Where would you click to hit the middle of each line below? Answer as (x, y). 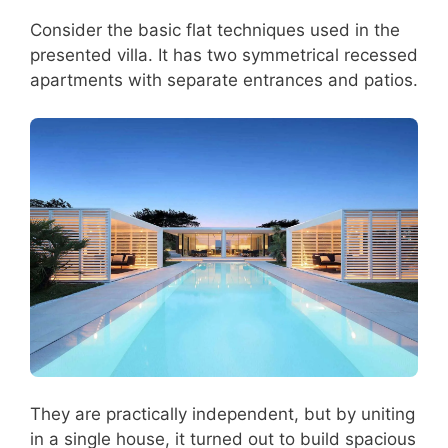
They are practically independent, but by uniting (222, 414)
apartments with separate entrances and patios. (224, 79)
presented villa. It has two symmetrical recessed (224, 54)
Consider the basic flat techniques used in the (215, 29)
